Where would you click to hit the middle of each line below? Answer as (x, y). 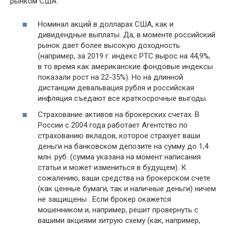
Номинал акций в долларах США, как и (106, 24)
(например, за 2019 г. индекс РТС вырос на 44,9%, (124, 56)
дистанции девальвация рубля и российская (116, 88)
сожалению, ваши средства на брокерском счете (124, 178)
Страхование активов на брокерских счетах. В (119, 114)
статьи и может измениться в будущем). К (112, 167)
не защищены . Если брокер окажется (104, 199)
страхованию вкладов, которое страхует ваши (119, 135)
